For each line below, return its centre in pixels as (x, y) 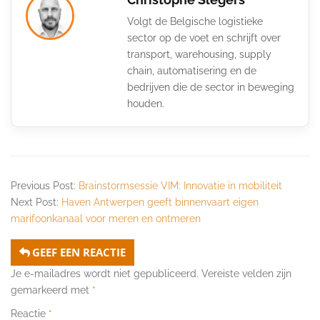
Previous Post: (45, 185)
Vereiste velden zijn (246, 273)
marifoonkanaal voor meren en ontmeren (106, 218)
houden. (146, 103)
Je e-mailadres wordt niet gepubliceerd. (105, 273)
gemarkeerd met (51, 290)
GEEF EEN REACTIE (79, 252)
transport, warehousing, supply (199, 54)
